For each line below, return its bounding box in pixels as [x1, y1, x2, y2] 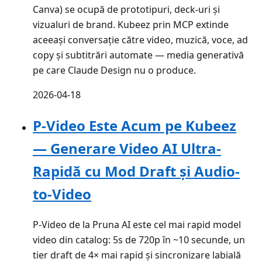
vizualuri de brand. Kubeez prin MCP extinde [33, 18, 229, 32]
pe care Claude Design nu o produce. [33, 64, 196, 77]
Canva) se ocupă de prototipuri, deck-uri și [33, 3, 220, 16]
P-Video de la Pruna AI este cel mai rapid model [33, 218, 241, 231]
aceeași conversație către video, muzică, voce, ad [33, 33, 248, 47]
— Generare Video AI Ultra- [33, 139, 221, 158]
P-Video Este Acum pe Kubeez [33, 116, 236, 136]
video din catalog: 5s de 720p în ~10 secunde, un [33, 233, 245, 246]
